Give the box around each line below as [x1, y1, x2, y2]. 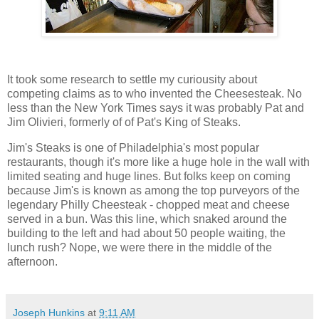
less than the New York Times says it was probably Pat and [7, 101, 304, 114]
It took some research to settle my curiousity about [7, 73, 257, 85]
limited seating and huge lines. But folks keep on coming [7, 169, 291, 182]
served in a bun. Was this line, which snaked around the [7, 212, 287, 225]
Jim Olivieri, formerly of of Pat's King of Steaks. [7, 115, 241, 128]
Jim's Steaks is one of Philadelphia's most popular [7, 141, 259, 154]
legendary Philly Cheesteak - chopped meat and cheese [7, 198, 290, 211]
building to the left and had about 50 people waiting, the [7, 226, 286, 239]
